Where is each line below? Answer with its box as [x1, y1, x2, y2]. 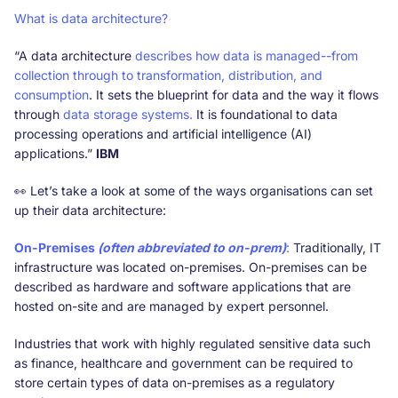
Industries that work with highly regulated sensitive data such [14, 335, 370, 351]
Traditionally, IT [290, 239, 381, 255]
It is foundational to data [193, 106, 338, 122]
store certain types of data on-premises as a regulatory [14, 374, 335, 390]
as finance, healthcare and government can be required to [14, 354, 353, 370]
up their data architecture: [14, 202, 166, 218]
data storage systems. [63, 106, 193, 122]
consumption [14, 86, 89, 102]
